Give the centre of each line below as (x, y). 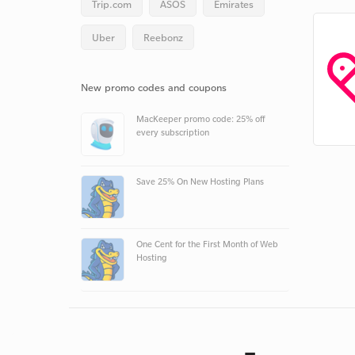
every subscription (173, 132)
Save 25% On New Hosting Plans (200, 181)
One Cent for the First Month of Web (207, 244)
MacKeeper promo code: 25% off (200, 119)
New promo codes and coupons (154, 87)
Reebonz (163, 37)
